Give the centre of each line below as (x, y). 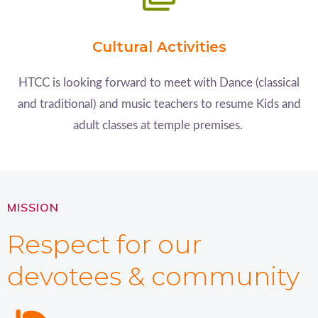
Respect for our (104, 245)
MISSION (33, 208)
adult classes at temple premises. (159, 126)
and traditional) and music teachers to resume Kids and (159, 104)
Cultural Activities (159, 46)
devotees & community (153, 276)
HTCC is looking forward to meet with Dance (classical (159, 82)
